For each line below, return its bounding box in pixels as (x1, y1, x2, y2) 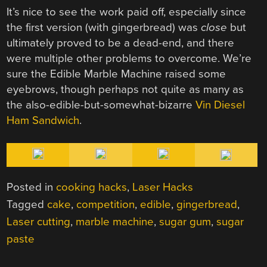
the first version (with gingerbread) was (7, 21, 201, 35)
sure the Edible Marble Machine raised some (7, 67, 226, 81)
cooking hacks (56, 181, 128, 194)
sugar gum (159, 215, 212, 229)
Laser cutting (7, 215, 71, 229)
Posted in (7, 181, 57, 194)
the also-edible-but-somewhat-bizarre (7, 98, 196, 112)
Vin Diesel (195, 98, 246, 112)
